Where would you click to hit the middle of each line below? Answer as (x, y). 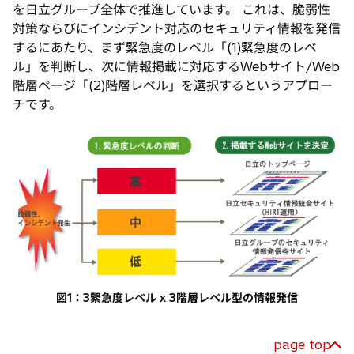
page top (302, 344)
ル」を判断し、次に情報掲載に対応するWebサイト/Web (176, 66)
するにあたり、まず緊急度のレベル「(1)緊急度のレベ (165, 47)
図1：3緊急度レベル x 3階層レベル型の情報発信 (177, 298)
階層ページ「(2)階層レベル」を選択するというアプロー (173, 85)
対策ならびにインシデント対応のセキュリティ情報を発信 (177, 28)
